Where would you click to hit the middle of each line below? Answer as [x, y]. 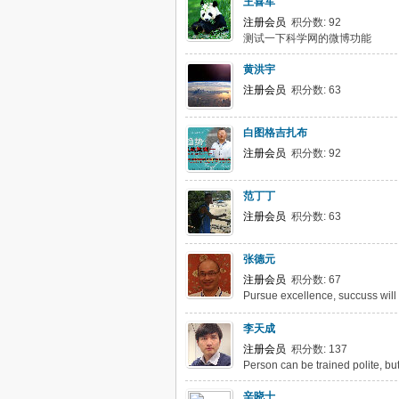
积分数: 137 [317, 349]
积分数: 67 [313, 280]
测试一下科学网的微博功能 [307, 38]
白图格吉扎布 [275, 133]
